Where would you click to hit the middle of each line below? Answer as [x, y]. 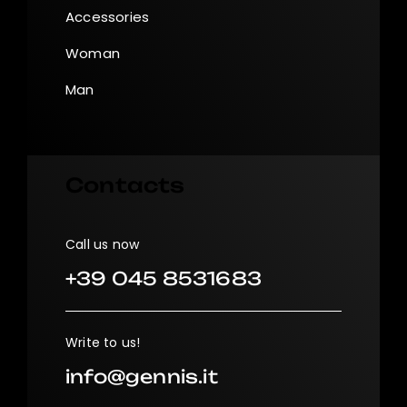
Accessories [108, 16]
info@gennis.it [142, 376]
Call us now [103, 244]
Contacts [125, 184]
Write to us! [103, 342]
